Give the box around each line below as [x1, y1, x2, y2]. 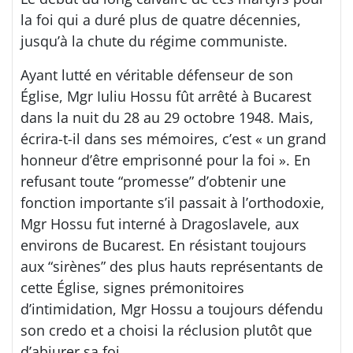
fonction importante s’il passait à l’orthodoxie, [20, 192, 325, 212]
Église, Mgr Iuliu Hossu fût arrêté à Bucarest [20, 86, 311, 106]
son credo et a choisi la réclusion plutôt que [20, 320, 312, 340]
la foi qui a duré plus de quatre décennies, [20, 9, 301, 29]
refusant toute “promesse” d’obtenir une [20, 171, 286, 191]
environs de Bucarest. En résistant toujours [20, 235, 307, 255]
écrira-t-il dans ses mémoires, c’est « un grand [20, 128, 326, 148]
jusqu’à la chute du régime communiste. [20, 31, 288, 50]
